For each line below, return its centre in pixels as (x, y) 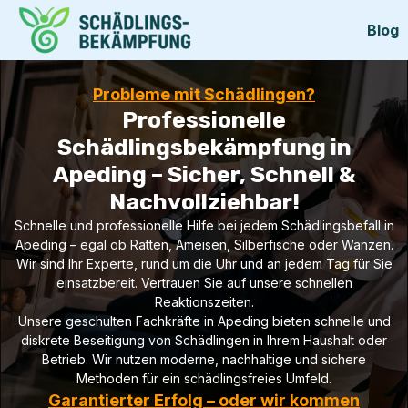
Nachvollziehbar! (204, 202)
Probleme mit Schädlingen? (204, 94)
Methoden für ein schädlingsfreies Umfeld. (204, 378)
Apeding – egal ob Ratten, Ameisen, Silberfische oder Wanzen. (204, 245)
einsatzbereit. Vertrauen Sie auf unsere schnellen (204, 283)
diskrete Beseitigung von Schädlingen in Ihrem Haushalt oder (204, 340)
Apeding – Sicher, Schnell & (204, 174)
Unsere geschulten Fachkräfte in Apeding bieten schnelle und (204, 321)
